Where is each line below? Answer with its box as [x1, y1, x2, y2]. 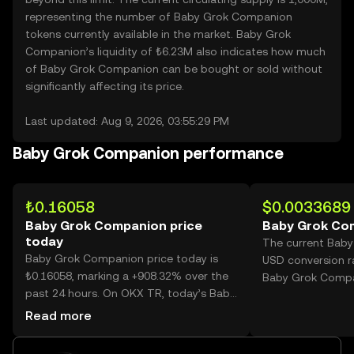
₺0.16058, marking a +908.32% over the [25, 269, 228, 282]
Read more [25, 308, 92, 323]
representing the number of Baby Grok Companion [25, 10, 292, 23]
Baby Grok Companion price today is [25, 252, 218, 265]
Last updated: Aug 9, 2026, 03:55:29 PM [25, 115, 229, 127]
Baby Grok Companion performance [13, 144, 284, 163]
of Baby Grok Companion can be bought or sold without [25, 62, 322, 75]
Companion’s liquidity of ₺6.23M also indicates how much [25, 45, 326, 58]
